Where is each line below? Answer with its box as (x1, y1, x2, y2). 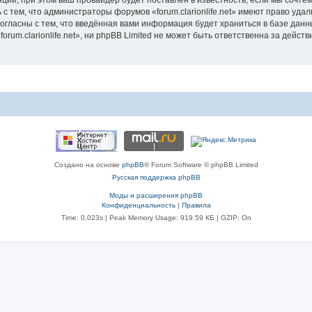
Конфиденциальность (101, 201, 175, 209)
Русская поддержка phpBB (111, 173, 201, 181)
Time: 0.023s (61, 214, 103, 221)
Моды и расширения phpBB (109, 192, 203, 199)
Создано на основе (54, 161, 122, 169)
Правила (181, 201, 211, 209)
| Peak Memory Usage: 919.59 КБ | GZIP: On (102, 214, 251, 221)
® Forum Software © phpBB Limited (143, 161, 258, 169)
